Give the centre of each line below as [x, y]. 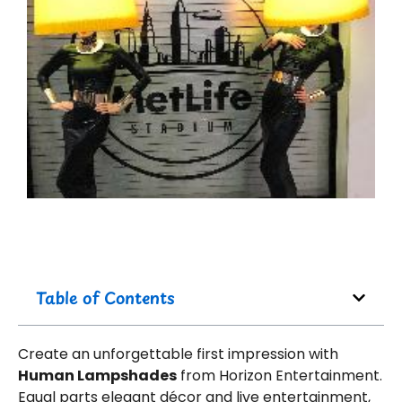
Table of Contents [105, 298]
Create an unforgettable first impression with [178, 354]
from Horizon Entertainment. [280, 376]
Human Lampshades [97, 376]
